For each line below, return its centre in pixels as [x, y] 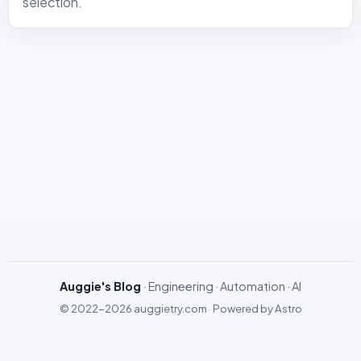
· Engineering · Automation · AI [222, 286]
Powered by [243, 308]
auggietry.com [170, 308]
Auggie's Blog [100, 286]
